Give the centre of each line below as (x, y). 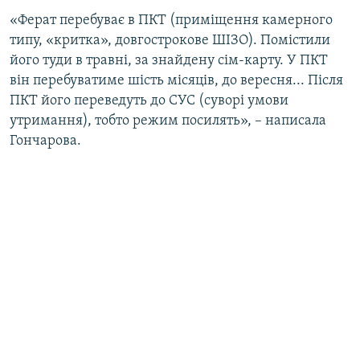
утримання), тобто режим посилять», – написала (168, 121)
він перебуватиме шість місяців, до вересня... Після (176, 81)
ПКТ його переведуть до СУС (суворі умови (149, 101)
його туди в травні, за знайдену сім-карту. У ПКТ (169, 61)
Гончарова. (45, 141)
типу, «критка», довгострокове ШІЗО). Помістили (170, 41)
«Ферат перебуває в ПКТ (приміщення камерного (171, 21)
